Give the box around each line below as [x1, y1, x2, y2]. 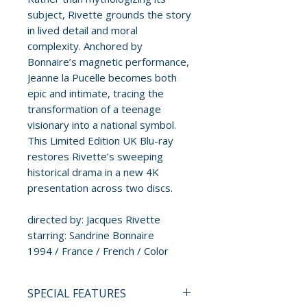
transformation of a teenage [27, 102, 161, 116]
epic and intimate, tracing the [27, 86, 164, 101]
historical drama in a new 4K [27, 165, 159, 180]
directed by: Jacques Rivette [27, 212, 160, 227]
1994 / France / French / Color [27, 244, 169, 258]
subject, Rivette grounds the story [27, 8, 191, 22]
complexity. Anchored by [27, 39, 143, 53]
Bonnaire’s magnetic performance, [27, 55, 189, 69]
